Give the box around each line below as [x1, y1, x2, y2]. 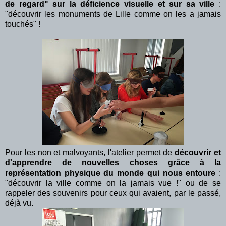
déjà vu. [5, 198, 35, 207]
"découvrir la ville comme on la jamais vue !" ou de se [5, 178, 221, 187]
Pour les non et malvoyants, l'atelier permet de [5, 148, 175, 157]
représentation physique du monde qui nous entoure [5, 168, 216, 177]
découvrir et [175, 148, 221, 157]
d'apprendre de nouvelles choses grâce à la [5, 158, 221, 167]
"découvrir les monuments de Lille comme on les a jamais [5, 9, 221, 18]
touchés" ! [5, 19, 40, 28]
